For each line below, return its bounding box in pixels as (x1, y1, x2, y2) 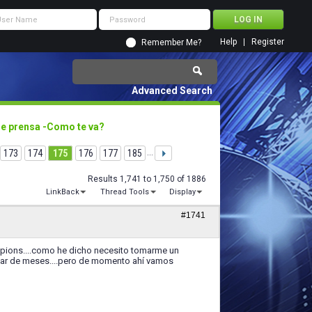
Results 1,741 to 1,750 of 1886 (88, 174, 206, 184)
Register (251, 37, 284, 47)
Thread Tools (100, 187, 149, 197)
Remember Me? (141, 38, 201, 47)
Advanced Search (132, 85, 212, 96)
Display (169, 187, 196, 197)
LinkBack (46, 187, 80, 197)
